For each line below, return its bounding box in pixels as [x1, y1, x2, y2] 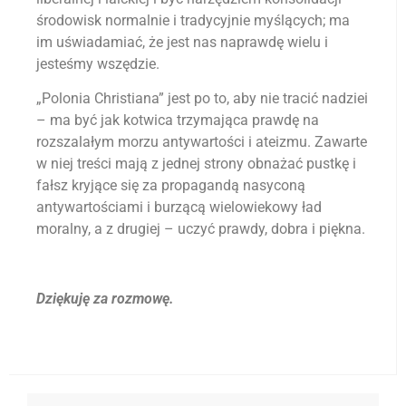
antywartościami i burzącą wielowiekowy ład [36, 198, 322, 217]
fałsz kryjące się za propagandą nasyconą [36, 177, 305, 195]
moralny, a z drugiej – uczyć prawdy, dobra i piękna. [36, 220, 365, 238]
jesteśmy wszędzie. [36, 54, 159, 72]
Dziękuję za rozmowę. [36, 290, 174, 307]
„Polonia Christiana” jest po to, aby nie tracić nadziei [36, 90, 368, 108]
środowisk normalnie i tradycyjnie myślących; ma [36, 11, 350, 29]
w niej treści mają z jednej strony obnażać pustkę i [36, 155, 356, 173]
